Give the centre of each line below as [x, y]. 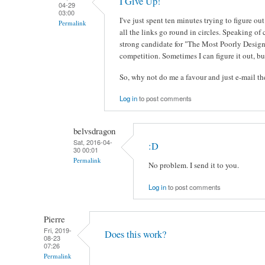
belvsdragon [94, 130]
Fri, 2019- [58, 230]
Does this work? [135, 235]
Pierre [54, 219]
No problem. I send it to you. [194, 165]
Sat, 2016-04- [93, 142]
